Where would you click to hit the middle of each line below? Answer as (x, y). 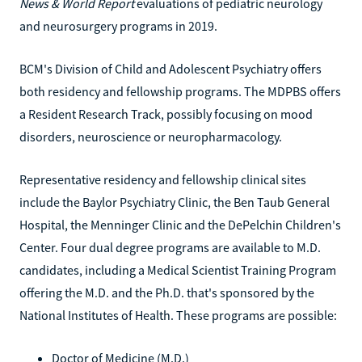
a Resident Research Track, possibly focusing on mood (166, 114)
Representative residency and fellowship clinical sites (163, 179)
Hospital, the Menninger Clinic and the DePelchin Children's (180, 224)
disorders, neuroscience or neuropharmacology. (151, 136)
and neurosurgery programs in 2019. (118, 25)
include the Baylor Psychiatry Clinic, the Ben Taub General (175, 202)
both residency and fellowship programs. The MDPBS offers (180, 91)
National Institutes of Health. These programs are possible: (178, 315)
